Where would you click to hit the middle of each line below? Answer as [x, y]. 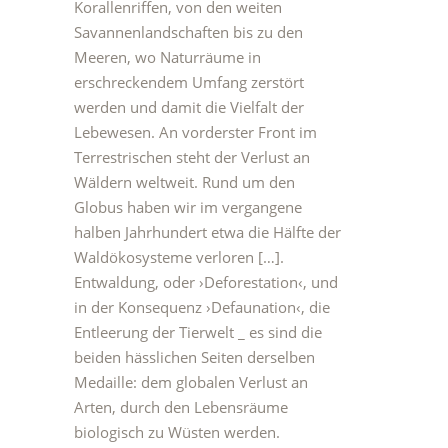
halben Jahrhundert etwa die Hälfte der [207, 232]
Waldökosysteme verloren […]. [179, 257]
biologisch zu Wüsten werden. [177, 432]
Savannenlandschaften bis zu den [188, 32]
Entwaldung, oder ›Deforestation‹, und [206, 282]
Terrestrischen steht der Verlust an [192, 157]
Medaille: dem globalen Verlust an [191, 382]
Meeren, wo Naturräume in [167, 57]
